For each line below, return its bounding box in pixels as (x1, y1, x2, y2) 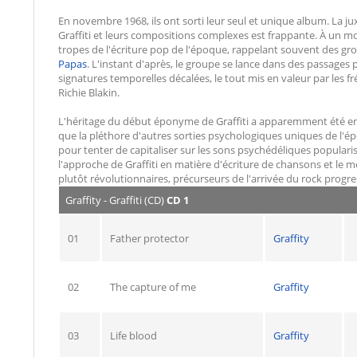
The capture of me (110, 280, 196, 294)
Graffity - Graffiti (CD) (65, 193, 167, 207)
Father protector (110, 231, 189, 245)
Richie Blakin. (58, 85, 120, 100)
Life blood (110, 328, 157, 343)
